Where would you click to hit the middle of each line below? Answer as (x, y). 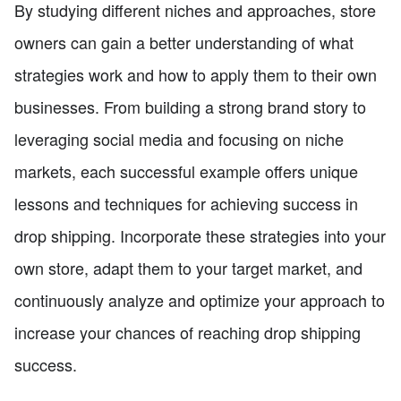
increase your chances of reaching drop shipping (188, 332)
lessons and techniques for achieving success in (186, 203)
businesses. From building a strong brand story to (190, 106)
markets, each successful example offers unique (186, 171)
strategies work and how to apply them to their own (196, 74)
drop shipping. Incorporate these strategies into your (200, 235)
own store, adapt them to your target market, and (188, 267)
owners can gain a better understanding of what (184, 42)
